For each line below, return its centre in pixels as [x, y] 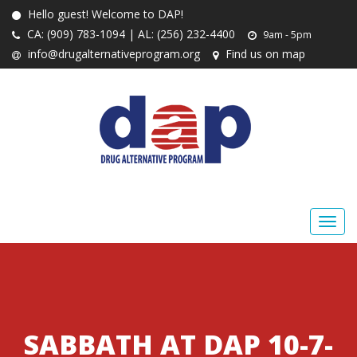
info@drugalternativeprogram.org [112, 54]
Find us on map [264, 54]
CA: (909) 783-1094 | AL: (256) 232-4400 [129, 34]
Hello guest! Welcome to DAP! [104, 14]
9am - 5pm [286, 35]
